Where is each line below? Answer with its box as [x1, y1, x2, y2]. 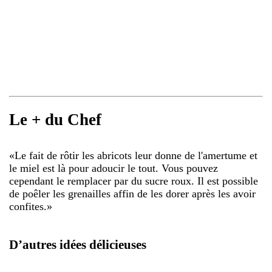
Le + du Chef [9, 110, 101, 129]
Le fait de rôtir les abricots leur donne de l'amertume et [15, 149, 257, 161]
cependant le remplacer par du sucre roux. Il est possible [9, 174, 258, 187]
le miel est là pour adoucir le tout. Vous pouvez [9, 161, 218, 174]
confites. [9, 200, 47, 212]
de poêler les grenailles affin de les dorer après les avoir [9, 187, 256, 200]
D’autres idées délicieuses [9, 237, 146, 252]
